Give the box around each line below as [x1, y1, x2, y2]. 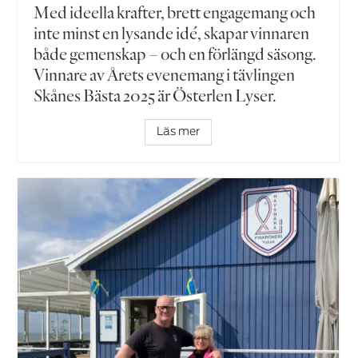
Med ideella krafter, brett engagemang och [34, 2, 316, 23]
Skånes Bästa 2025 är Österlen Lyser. [34, 85, 277, 106]
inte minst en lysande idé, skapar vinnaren [34, 22, 310, 44]
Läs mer [157, 126, 200, 138]
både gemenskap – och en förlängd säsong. [34, 43, 317, 65]
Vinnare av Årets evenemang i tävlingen [34, 64, 296, 86]
